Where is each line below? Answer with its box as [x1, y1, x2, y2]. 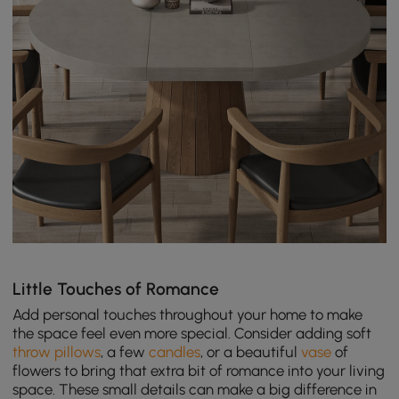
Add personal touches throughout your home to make [12, 305, 363, 323]
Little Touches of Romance [12, 278, 220, 299]
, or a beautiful [200, 342, 302, 361]
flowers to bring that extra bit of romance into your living [12, 361, 386, 379]
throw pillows [12, 342, 102, 361]
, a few [101, 342, 150, 361]
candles [149, 342, 201, 361]
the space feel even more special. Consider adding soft [12, 323, 372, 342]
